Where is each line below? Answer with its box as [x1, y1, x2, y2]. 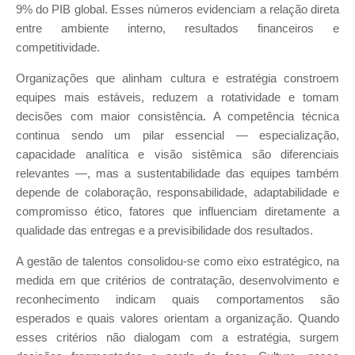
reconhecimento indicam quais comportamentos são [16, 292, 339, 306]
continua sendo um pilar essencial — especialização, [16, 129, 339, 143]
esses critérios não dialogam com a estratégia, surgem [16, 330, 339, 344]
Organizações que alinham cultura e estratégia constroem [16, 72, 339, 86]
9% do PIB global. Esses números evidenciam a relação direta [16, 3, 339, 17]
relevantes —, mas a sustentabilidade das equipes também [16, 167, 339, 181]
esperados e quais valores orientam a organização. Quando [16, 311, 339, 325]
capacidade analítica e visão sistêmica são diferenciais [16, 148, 339, 162]
